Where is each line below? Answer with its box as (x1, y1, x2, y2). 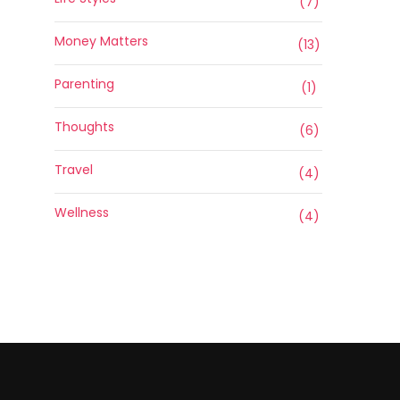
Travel (54, 161, 93, 179)
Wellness (54, 204, 109, 221)
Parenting (54, 75, 114, 93)
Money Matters (54, 32, 148, 50)
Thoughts (54, 118, 114, 136)
